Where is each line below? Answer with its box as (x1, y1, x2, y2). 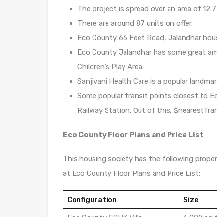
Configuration (67, 195, 117, 204)
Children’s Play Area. (77, 62, 144, 71)
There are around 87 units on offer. (77, 19, 193, 28)
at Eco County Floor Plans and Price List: (63, 169, 200, 178)
